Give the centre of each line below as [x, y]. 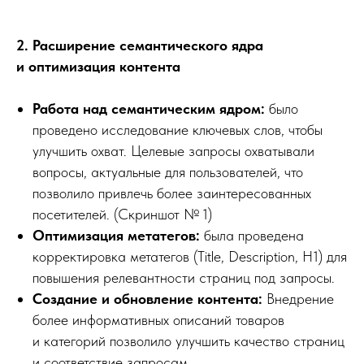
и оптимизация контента [98, 66]
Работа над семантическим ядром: [151, 108]
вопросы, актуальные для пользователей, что [168, 172]
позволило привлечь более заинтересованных [172, 193]
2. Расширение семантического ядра [140, 45]
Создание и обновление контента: [147, 299]
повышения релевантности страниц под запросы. [184, 277]
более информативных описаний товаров [158, 320]
